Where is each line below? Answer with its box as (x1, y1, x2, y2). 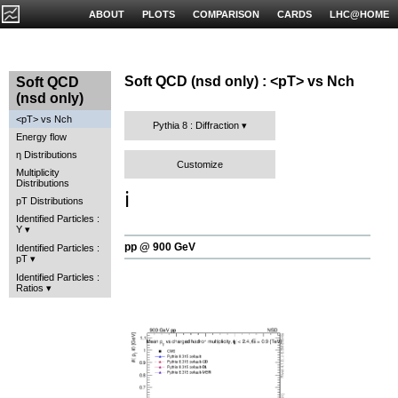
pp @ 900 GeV (124, 240, 195, 253)
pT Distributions (16, 195, 84, 206)
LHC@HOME (330, 9, 389, 20)
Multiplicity (16, 167, 60, 178)
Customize (177, 158, 223, 170)
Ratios (16, 283, 44, 293)
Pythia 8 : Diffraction (153, 120, 239, 131)
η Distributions (16, 149, 77, 160)
